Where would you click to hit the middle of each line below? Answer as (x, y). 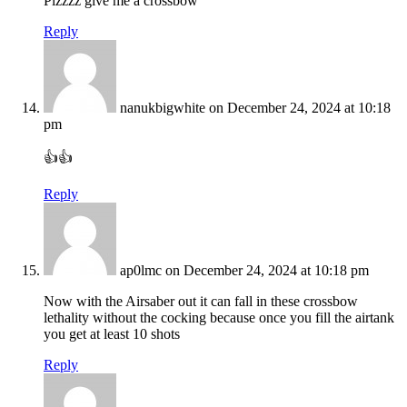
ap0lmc (141, 271)
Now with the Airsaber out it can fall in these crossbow (201, 302)
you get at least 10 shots (112, 334)
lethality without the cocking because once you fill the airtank (219, 318)
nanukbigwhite (163, 108)
